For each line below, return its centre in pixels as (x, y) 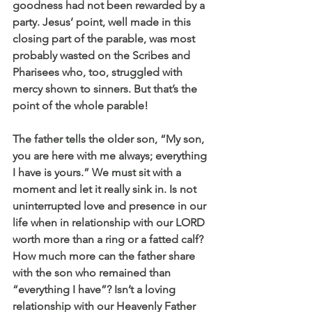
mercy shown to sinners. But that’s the (106, 88)
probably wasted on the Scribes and (103, 55)
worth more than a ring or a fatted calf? (109, 239)
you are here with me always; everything (111, 155)
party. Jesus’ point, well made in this (103, 22)
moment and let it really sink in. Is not (106, 189)
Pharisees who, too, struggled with (99, 72)
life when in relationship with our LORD (110, 222)
